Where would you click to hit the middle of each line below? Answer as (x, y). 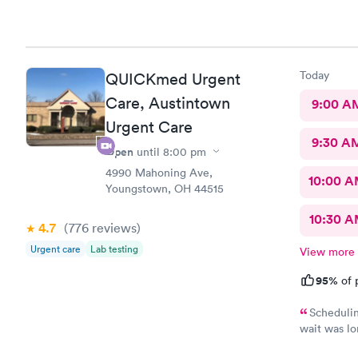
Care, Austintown (168, 103)
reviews (113, 227)
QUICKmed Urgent (173, 79)
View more (327, 251)
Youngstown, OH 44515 (165, 188)
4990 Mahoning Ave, (159, 172)
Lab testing (114, 249)
